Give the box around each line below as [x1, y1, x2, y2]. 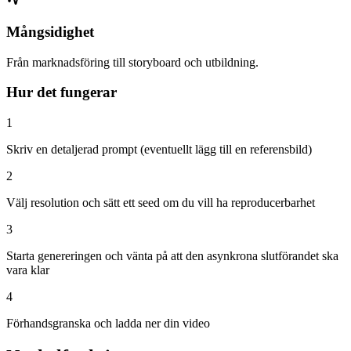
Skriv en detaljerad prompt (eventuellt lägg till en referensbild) [6, 142, 312, 156]
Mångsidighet [6, 23, 94, 40]
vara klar [6, 262, 49, 277]
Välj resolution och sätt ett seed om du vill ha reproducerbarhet [6, 195, 315, 209]
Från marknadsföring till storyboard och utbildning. [6, 55, 259, 69]
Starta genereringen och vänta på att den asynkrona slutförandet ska [6, 248, 338, 262]
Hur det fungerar [6, 84, 117, 101]
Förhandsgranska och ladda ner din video [6, 316, 210, 330]
